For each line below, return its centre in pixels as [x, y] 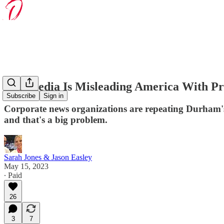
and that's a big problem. [56, 119]
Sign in [53, 96]
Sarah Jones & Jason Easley [48, 157]
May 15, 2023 [26, 166]
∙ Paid [13, 175]
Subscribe [21, 96]
